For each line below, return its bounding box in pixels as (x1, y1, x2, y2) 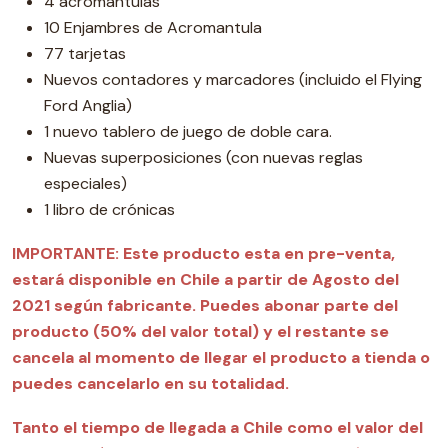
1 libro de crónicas (44, 199, 175, 220)
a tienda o (347, 347, 430, 368)
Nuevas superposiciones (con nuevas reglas (44, 147, 363, 168)
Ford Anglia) (44, 95, 132, 116)
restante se (295, 321, 389, 342)
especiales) (44, 173, 127, 194)
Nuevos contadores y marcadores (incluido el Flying (44, 69, 422, 90)
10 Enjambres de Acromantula (44, 17, 262, 38)
